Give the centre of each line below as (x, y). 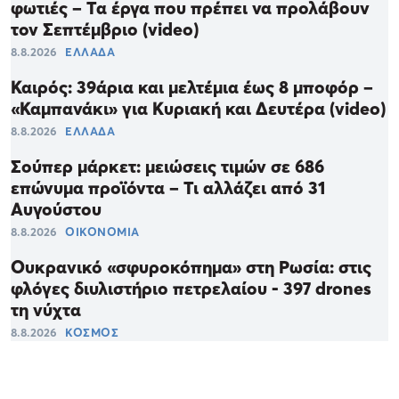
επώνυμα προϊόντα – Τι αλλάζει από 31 (168, 188)
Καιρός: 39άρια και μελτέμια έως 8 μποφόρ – (192, 88)
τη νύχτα (46, 310)
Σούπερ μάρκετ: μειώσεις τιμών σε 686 (167, 167)
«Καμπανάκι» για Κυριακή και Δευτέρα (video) (198, 109)
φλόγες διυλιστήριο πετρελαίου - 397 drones (191, 289)
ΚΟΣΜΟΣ (92, 333)
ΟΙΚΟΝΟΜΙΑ (102, 232)
